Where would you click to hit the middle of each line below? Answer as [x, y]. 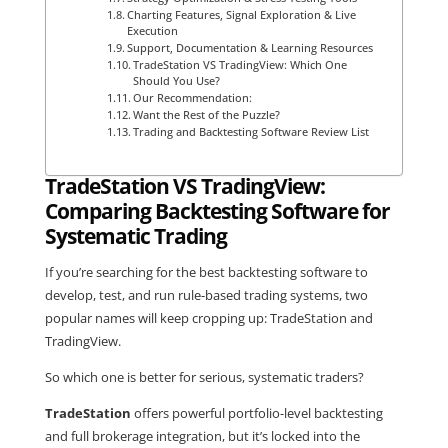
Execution [153, 31]
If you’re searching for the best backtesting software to [206, 271]
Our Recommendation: [193, 98]
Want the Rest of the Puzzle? [207, 115]
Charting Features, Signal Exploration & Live [242, 15]
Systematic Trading [135, 236]
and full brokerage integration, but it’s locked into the [202, 435]
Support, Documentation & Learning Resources [250, 48]
